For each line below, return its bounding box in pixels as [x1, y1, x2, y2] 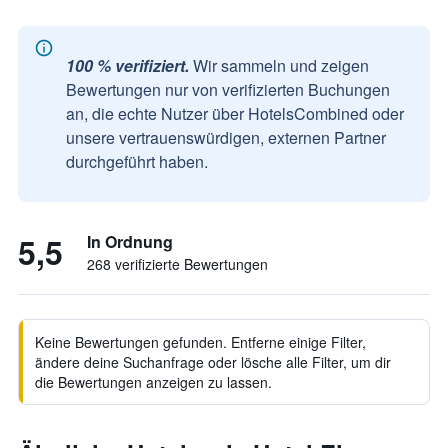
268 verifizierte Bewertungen [87, 254, 268, 274]
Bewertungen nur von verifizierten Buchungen [66, 78, 390, 101]
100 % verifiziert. [66, 54, 189, 77]
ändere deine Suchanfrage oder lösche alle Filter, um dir [35, 352, 391, 372]
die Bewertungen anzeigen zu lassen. [35, 372, 272, 392]
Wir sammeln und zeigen [193, 54, 369, 77]
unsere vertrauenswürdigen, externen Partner [66, 126, 386, 149]
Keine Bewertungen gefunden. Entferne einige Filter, [35, 332, 366, 352]
